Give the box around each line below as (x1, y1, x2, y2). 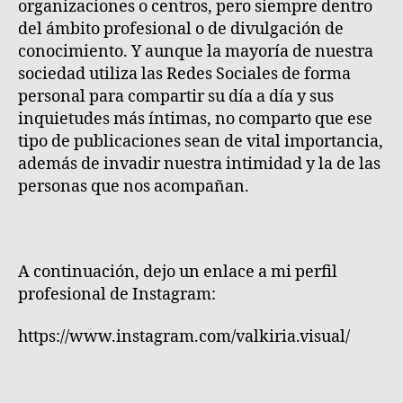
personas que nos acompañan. (18, 175, 249, 197)
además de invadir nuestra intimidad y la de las (18, 153, 381, 175)
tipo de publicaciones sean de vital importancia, (18, 130, 383, 152)
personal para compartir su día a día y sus (18, 85, 334, 107)
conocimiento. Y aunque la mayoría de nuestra (18, 40, 373, 62)
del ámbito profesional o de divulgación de (18, 18, 344, 40)
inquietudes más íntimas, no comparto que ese (18, 108, 372, 130)
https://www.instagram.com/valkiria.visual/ (18, 327, 350, 347)
